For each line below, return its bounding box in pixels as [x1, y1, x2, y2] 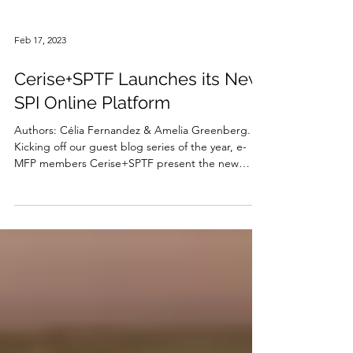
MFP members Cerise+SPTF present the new [14, 206, 239, 221]
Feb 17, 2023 [14, 84, 66, 96]
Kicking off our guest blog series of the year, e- [14, 190, 247, 204]
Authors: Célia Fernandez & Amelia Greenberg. [14, 173, 251, 188]
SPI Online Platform [14, 143, 170, 163]
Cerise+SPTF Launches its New [14, 119, 262, 139]
